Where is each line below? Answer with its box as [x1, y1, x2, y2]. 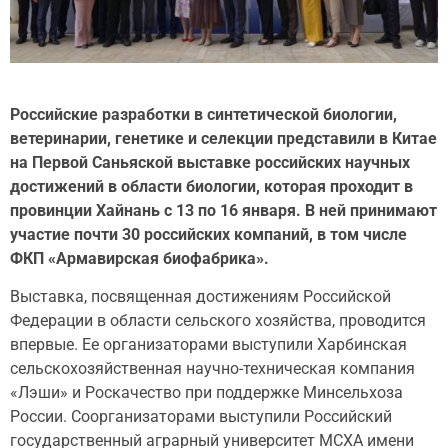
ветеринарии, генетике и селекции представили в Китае [10, 129, 437, 149]
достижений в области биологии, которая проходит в [10, 177, 413, 197]
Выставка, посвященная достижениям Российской [10, 287, 391, 307]
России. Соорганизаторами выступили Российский [10, 407, 392, 427]
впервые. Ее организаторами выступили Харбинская [10, 335, 407, 355]
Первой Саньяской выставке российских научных [32, 153, 410, 173]
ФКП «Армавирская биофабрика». [10, 249, 269, 269]
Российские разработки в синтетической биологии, [10, 105, 397, 125]
